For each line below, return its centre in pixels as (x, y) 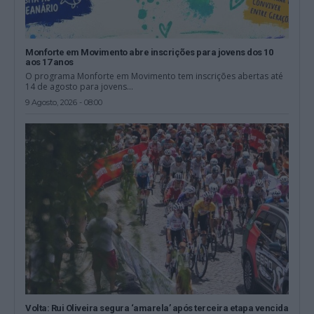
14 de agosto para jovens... (80, 86)
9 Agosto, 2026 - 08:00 (64, 102)
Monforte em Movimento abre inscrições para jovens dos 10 (149, 52)
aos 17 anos (49, 62)
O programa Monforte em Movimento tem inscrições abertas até (155, 76)
